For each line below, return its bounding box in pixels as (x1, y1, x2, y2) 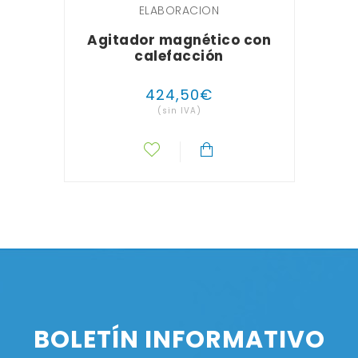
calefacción (134, 46, 224, 66)
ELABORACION (138, 2, 220, 18)
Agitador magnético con (87, 30, 272, 50)
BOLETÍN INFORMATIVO (33, 322, 325, 356)
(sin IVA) (157, 104, 201, 117)
